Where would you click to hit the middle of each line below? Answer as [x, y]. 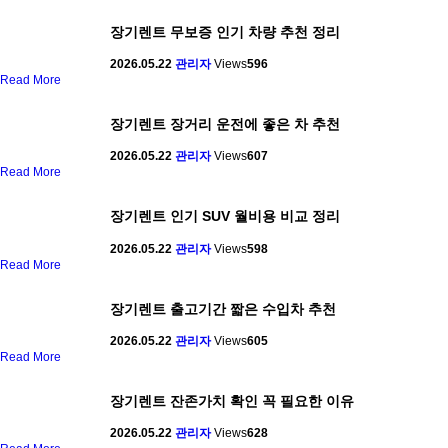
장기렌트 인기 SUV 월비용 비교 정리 [225, 216]
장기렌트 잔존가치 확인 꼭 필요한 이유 [232, 400]
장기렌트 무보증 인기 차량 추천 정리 [225, 32]
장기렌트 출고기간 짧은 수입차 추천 [223, 308]
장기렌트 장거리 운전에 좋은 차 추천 [225, 124]
